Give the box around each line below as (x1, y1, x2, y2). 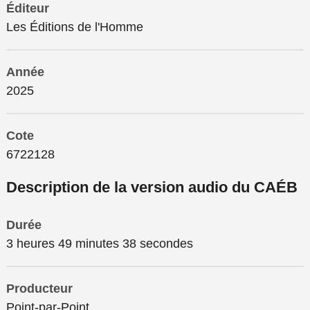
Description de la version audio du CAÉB (6, 179, 298, 197)
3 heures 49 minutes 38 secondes (6, 236, 193, 250)
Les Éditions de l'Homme (6, 20, 143, 35)
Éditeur (6, 1, 49, 16)
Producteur (6, 281, 73, 295)
